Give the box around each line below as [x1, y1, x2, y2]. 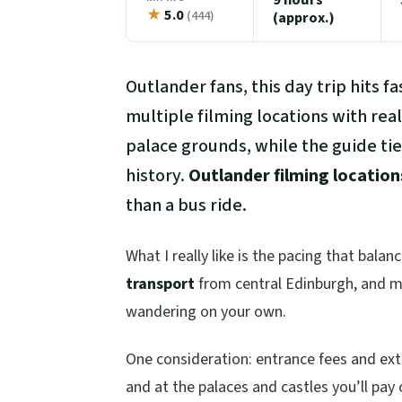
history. [126, 163, 188, 189]
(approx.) [273, 6, 336, 29]
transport [126, 273, 195, 296]
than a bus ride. [126, 193, 247, 219]
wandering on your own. [126, 301, 286, 324]
